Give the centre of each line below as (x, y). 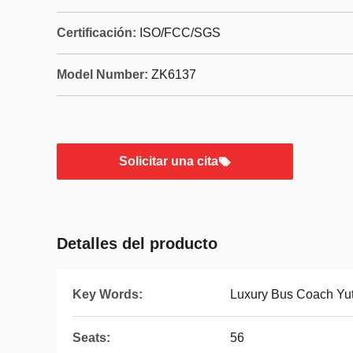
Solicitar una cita (169, 161)
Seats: (91, 338)
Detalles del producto (137, 243)
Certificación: (97, 33)
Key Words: (108, 294)
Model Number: (102, 74)
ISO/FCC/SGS (180, 33)
